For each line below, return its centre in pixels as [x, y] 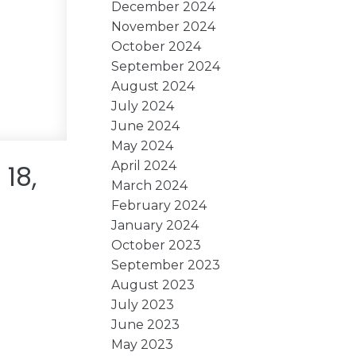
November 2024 [164, 26]
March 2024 [150, 185]
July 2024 [143, 106]
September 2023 [166, 265]
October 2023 [157, 245]
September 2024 [166, 66]
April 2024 [144, 165]
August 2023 [153, 284]
